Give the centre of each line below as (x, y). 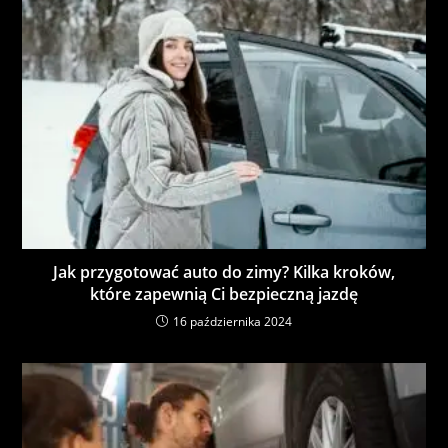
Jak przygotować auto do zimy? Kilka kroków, (224, 271)
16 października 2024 (232, 321)
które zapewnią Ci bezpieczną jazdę (224, 293)
